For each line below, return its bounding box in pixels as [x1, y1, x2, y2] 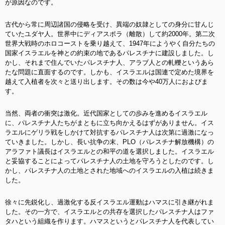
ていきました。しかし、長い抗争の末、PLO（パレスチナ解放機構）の [5, 138, 214, 146]
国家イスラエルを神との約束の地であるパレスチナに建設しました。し [5, 49, 214, 57]
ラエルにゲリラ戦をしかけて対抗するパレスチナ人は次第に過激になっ [5, 129, 214, 136]
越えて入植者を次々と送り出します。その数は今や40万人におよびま [5, 78, 208, 85]
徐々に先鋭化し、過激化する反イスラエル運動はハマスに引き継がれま [5, 198, 214, 206]
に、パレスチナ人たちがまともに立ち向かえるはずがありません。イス [5, 119, 214, 127]
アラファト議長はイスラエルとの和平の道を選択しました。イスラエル [5, 148, 214, 155]
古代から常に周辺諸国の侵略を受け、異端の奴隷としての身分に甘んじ [5, 21, 214, 28]
